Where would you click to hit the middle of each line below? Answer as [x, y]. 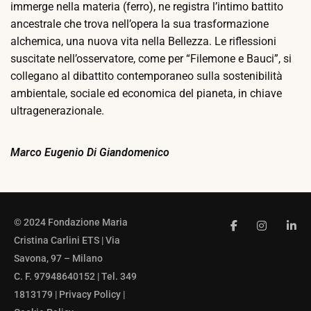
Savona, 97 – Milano [58, 258]
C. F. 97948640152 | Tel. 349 [75, 276]
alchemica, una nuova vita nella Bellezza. [112, 41]
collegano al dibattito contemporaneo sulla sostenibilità [146, 76]
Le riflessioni [245, 41]
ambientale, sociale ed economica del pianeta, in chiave [146, 93]
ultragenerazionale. [57, 110]
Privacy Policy [90, 294]
